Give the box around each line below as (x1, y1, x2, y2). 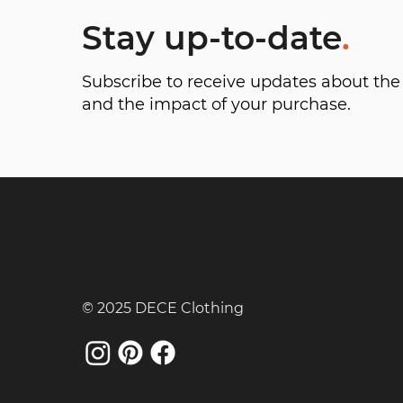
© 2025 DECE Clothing (82, 300, 244, 317)
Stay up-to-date (82, 18, 342, 58)
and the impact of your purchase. (82, 94, 351, 114)
